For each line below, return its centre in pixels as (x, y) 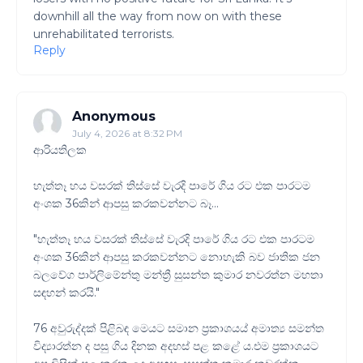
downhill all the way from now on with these (158, 17)
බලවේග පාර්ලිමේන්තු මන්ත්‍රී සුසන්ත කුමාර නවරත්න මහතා (178, 275)
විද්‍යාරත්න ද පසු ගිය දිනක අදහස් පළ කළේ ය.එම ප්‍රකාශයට (176, 346)
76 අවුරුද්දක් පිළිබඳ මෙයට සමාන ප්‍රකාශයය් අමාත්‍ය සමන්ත (179, 329)
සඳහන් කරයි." (66, 293)
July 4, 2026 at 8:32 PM (127, 134)
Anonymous (114, 117)
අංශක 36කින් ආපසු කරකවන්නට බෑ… (126, 204)
